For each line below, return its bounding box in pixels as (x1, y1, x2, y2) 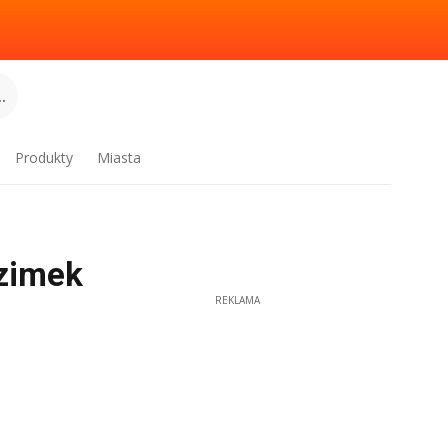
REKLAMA (214, 293, 260, 307)
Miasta (97, 148, 142, 167)
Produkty (15, 148, 74, 167)
